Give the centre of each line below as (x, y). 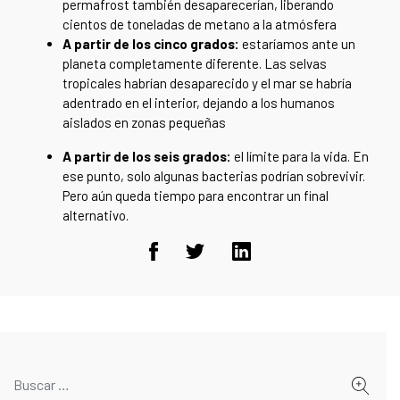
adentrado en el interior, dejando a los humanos (199, 103)
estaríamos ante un (299, 44)
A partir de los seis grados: (148, 157)
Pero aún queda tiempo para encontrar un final (196, 196)
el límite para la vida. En (301, 157)
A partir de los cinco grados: (152, 44)
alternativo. (96, 216)
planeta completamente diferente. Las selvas (195, 64)
